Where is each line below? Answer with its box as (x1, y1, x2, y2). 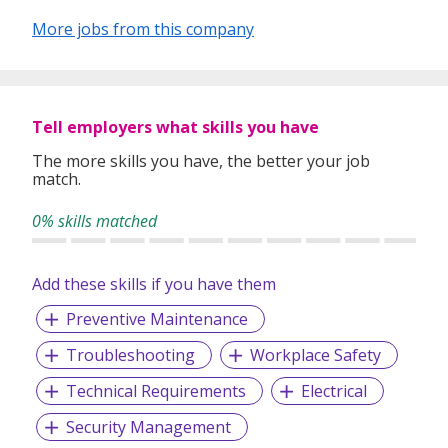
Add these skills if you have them (32, 272, 276, 295)
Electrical (300, 379, 367, 402)
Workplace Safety (249, 343, 381, 366)
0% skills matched (32, 209, 157, 232)
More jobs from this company (32, 17, 254, 40)
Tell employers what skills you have (32, 115, 319, 138)
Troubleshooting (65, 343, 195, 366)
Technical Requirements (65, 379, 246, 402)
